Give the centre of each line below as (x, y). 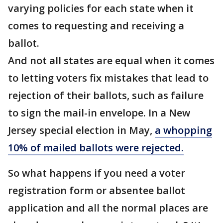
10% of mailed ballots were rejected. (96, 148)
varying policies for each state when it (101, 8)
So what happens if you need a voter (97, 173)
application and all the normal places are (108, 208)
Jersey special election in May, (81, 130)
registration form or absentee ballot (97, 190)
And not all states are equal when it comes (111, 60)
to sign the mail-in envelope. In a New (99, 113)
